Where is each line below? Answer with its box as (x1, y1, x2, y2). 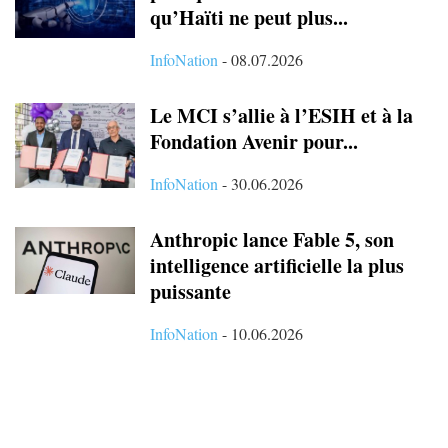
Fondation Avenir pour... (150, 126, 358, 156)
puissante (150, 276, 231, 306)
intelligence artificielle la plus (150, 250, 404, 280)
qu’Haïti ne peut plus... (150, 2, 348, 32)
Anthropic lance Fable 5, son (150, 224, 394, 254)
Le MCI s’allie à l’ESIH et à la (150, 100, 413, 130)
